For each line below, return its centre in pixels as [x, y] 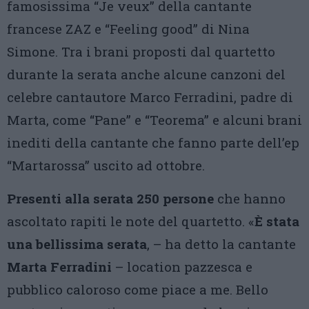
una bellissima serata [77, 244]
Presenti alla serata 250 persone [110, 199]
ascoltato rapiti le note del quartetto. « [131, 221]
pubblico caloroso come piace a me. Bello [138, 290]
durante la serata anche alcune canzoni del [146, 74]
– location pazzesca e [182, 267]
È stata [277, 221]
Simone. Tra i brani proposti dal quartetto [141, 52]
